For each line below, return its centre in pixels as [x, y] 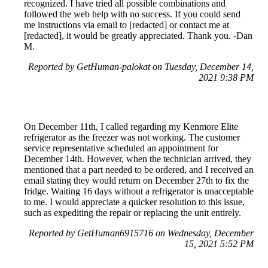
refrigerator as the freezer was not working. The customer [132, 137]
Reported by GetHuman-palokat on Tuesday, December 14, [141, 66]
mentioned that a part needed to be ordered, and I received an [139, 169]
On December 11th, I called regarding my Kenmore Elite [131, 126]
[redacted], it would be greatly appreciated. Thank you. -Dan [138, 35]
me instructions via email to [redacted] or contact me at [127, 25]
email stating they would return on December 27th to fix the [136, 180]
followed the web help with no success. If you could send [132, 14]
